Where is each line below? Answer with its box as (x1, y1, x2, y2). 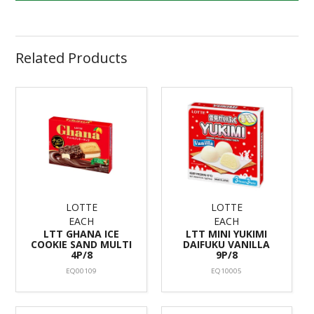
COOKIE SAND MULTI (31, 237, 132, 251)
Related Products (15, 48, 128, 68)
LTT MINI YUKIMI (186, 226, 268, 240)
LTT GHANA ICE (43, 226, 120, 240)
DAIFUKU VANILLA (183, 237, 271, 251)
